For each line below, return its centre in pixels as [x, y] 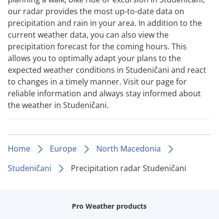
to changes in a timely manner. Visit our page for [97, 81]
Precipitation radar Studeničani [129, 168]
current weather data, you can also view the [88, 34]
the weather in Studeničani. [58, 105]
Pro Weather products [109, 206]
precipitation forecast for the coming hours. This [97, 46]
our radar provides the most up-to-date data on [96, 11]
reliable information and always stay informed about [104, 93]
